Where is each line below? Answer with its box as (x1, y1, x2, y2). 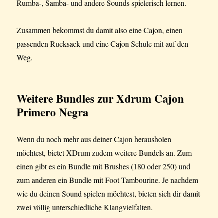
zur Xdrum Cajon (94, 90, 184, 107)
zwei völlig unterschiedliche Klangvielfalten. (17, 202, 153, 213)
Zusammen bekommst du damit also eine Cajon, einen (17, 25, 183, 36)
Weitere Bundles (17, 90, 95, 107)
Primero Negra (17, 104, 89, 121)
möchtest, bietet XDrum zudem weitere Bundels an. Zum (17, 147, 192, 158)
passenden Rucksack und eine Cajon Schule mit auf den (17, 38, 189, 49)
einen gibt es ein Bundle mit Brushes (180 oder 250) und (17, 161, 191, 172)
